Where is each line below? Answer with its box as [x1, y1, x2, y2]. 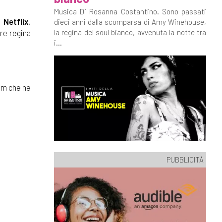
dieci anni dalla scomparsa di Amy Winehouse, [54, 17, 206, 26]
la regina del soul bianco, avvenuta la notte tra [54, 28, 206, 37]
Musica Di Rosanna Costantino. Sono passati [54, 7, 206, 16]
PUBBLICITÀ [166, 155, 204, 164]
